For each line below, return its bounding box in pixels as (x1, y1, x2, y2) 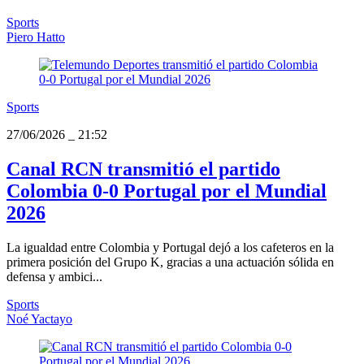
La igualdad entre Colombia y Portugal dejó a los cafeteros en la (6, 240, 334, 254)
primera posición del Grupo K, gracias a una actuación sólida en (6, 254, 334, 269)
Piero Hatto (6, 30, 65, 45)
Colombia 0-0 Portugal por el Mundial (6, 180, 327, 202)
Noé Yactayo (6, 311, 72, 326)
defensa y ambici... (6, 269, 102, 284)
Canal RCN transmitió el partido (6, 158, 280, 180)
